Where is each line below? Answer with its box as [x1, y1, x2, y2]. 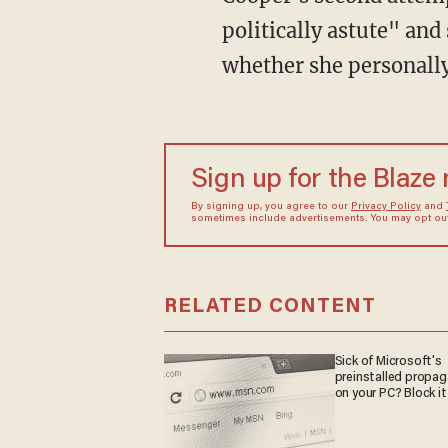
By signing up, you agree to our [190, 201, 351, 212]
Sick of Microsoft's [334, 354, 442, 369]
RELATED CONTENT [163, 296, 376, 317]
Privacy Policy [350, 201, 421, 212]
